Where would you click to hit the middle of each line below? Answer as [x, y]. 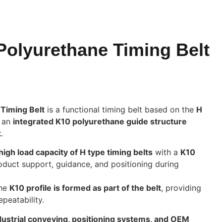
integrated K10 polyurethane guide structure [100, 121]
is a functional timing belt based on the [120, 110]
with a [166, 152]
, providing [181, 188]
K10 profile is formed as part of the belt [85, 188]
